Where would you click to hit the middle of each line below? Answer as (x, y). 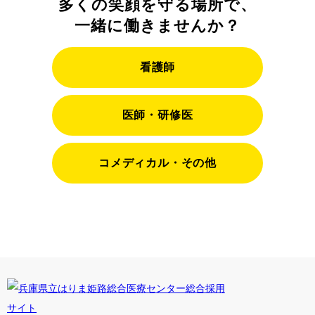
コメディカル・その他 (157, 163)
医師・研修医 (157, 115)
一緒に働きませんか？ (157, 26)
